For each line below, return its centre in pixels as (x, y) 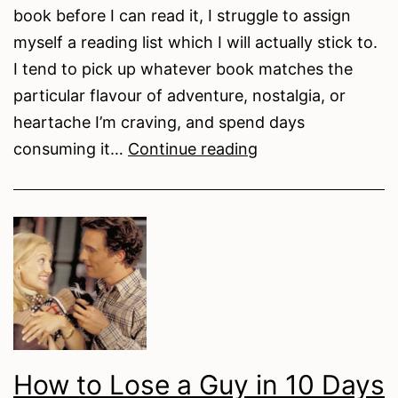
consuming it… (71, 148)
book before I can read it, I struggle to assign (182, 15)
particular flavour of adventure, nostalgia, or (179, 95)
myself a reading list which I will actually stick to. (195, 42)
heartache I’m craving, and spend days (159, 122)
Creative (288, 254)
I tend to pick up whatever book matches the (183, 68)
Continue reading (193, 148)
